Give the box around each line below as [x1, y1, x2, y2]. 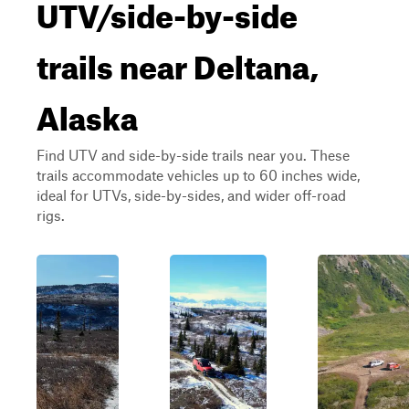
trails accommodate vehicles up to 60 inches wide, [37, 166, 360, 184]
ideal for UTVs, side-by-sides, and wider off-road [37, 186, 346, 204]
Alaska [37, 87, 138, 138]
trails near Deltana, [37, 36, 319, 87]
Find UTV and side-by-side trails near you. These [37, 146, 350, 163]
